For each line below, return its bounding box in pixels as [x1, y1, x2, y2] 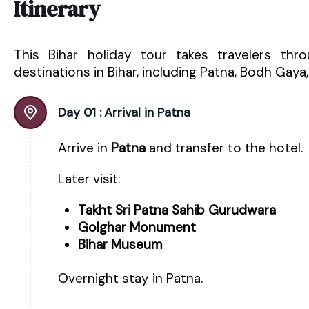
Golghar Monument [77, 219, 196, 237]
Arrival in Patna [104, 104, 190, 121]
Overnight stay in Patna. [58, 270, 203, 287]
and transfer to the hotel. [146, 139, 303, 157]
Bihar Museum [77, 236, 163, 254]
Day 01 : [58, 104, 101, 121]
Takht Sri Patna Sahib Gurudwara [77, 201, 276, 219]
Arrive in [58, 139, 111, 157]
